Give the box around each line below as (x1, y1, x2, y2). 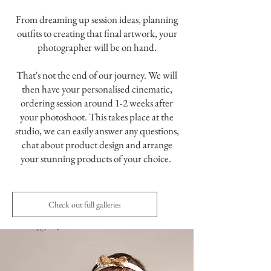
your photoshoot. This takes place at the (20, 109, 174, 123)
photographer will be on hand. (37, 40, 157, 54)
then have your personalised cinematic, (21, 82, 172, 96)
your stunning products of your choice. (21, 151, 173, 165)
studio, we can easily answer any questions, (15, 123, 179, 137)
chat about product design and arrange (21, 137, 172, 151)
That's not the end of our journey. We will (16, 68, 177, 82)
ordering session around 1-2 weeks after (21, 96, 173, 109)
